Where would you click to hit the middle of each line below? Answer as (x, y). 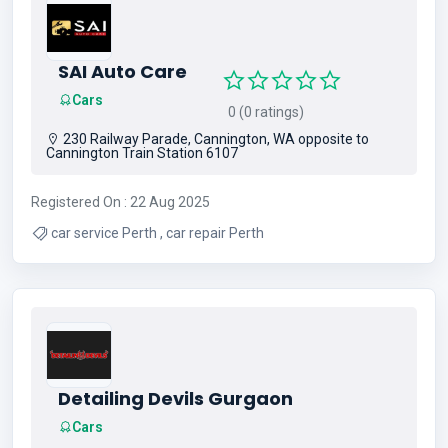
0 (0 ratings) (263, 111)
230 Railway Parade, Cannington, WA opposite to (214, 138)
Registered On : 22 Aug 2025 (120, 201)
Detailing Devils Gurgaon (175, 398)
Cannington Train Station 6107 (142, 152)
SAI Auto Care (122, 71)
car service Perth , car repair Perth (215, 232)
